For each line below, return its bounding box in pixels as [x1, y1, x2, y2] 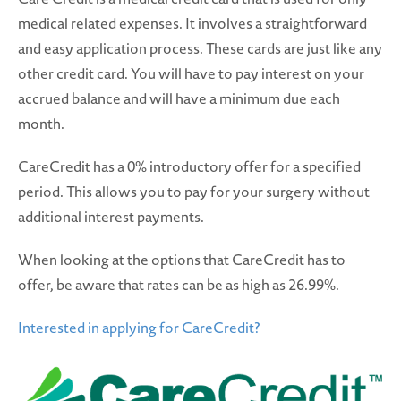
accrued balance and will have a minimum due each [18, 89, 340, 109]
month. [18, 114, 64, 134]
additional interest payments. [18, 207, 204, 227]
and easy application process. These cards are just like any [18, 38, 382, 59]
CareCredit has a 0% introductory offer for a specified [18, 157, 361, 177]
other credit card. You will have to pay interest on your [18, 64, 364, 84]
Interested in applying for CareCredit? [18, 318, 260, 338]
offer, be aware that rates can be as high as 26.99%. [18, 275, 339, 295]
